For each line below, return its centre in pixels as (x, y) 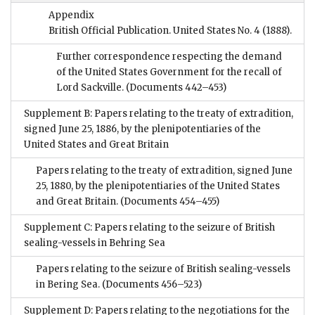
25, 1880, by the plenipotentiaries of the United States (158, 186)
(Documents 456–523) (151, 285)
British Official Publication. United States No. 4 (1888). (170, 31)
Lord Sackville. (90, 88)
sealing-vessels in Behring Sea (95, 243)
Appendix (71, 15)
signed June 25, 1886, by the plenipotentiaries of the (142, 129)
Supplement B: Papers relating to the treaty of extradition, (159, 114)
